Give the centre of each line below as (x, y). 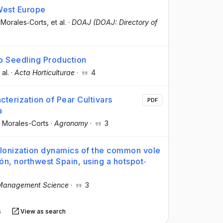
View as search (43, 211)
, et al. (56, 22)
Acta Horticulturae (45, 72)
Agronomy (71, 123)
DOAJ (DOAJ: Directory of (114, 22)
